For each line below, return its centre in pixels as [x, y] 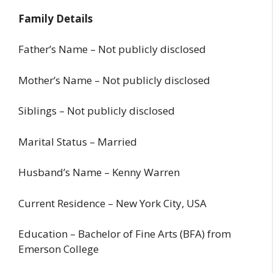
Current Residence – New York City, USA [112, 203]
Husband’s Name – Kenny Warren [99, 172]
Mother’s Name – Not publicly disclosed [114, 80]
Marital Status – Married [78, 141]
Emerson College [58, 249]
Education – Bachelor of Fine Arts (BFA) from [125, 234]
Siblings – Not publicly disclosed [97, 111]
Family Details [55, 18]
